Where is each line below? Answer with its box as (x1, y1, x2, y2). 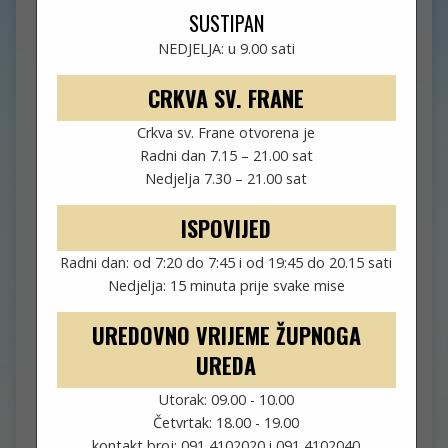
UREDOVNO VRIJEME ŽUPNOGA (91, 319, 361, 352)
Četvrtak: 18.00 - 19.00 (153, 413, 300, 433)
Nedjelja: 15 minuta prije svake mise (107, 276, 345, 296)
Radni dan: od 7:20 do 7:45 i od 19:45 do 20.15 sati (60, 253, 393, 273)
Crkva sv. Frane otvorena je (137, 123, 316, 143)
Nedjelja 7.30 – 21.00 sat (145, 169, 308, 189)
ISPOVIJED (181, 212, 272, 245)
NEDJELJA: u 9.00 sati (157, 39, 295, 59)
